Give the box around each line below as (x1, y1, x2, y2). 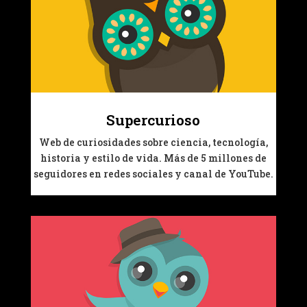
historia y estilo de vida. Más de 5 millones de (40, 151, 267, 164)
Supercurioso (106, 110, 201, 130)
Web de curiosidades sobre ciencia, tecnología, (38, 135, 268, 149)
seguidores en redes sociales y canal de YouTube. (33, 167, 273, 180)
